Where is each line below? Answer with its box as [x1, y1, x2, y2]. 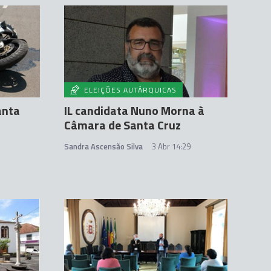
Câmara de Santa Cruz [64, 116, 181, 135]
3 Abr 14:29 [152, 140, 191, 153]
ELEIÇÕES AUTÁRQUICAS [84, 84, 177, 96]
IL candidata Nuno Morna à [64, 101, 204, 120]
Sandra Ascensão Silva [64, 140, 143, 153]
